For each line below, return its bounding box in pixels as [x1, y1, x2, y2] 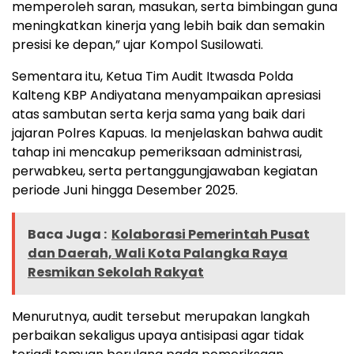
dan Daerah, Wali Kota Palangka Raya [28, 243, 288, 262]
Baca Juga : [28, 224, 107, 243]
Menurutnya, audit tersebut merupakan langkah [12, 307, 310, 326]
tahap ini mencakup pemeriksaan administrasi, [12, 142, 302, 161]
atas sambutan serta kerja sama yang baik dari [12, 104, 305, 123]
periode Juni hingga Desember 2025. [12, 180, 238, 199]
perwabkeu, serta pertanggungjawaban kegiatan [12, 161, 318, 180]
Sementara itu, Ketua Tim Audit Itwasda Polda [12, 66, 293, 85]
